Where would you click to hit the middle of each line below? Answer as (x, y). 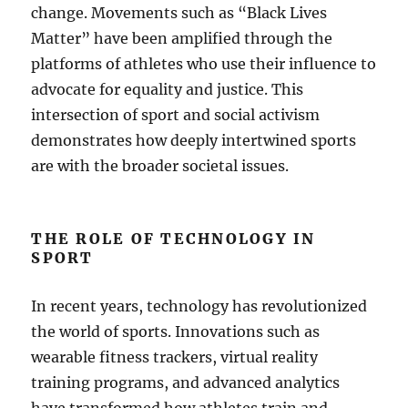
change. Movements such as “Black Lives (179, 13)
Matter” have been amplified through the (182, 38)
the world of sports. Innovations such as (176, 331)
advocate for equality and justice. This (168, 89)
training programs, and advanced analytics (186, 382)
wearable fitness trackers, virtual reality (175, 357)
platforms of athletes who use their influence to (204, 64)
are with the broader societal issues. (160, 166)
